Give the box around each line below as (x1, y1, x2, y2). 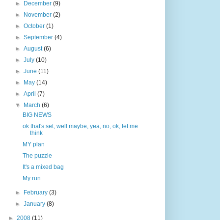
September (24, 33, 55, 41)
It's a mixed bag (22, 163, 64, 170)
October (24, 22, 47, 29)
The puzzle (22, 152, 52, 159)
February (24, 189, 50, 196)
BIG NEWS (22, 111, 52, 118)
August (24, 45, 44, 52)
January (24, 200, 47, 207)
